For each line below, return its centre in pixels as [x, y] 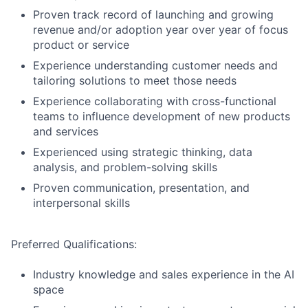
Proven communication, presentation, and [141, 188]
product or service [81, 45]
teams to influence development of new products [162, 116]
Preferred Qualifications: [74, 244]
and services [66, 131]
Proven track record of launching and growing [153, 14]
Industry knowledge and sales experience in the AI [164, 274]
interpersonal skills [81, 203]
